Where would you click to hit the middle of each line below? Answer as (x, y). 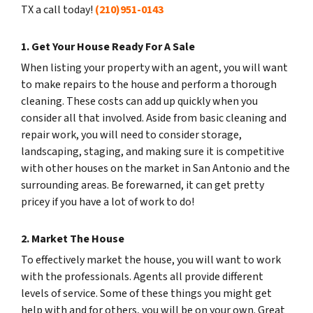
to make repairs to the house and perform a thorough (149, 84)
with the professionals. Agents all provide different (142, 276)
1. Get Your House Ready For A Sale (108, 46)
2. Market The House (73, 239)
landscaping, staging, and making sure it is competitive (153, 151)
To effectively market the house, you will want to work (151, 260)
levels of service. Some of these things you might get (146, 293)
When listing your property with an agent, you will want (154, 67)
